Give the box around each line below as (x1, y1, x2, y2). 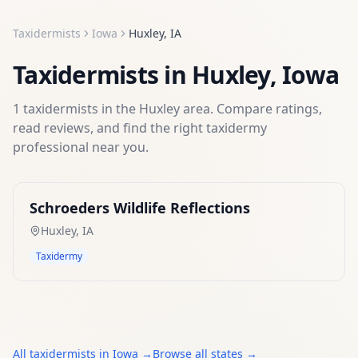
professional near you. (13, 138, 149, 156)
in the (98, 100, 139, 117)
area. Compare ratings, (180, 100, 322, 117)
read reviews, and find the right (13, 119, 206, 137)
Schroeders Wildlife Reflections (30, 198, 250, 217)
